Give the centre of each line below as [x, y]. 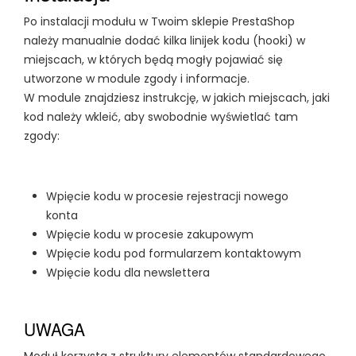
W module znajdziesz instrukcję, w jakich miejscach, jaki [177, 98]
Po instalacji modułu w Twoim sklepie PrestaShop [159, 21]
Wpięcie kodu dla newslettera [128, 273]
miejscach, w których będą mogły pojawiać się [153, 60]
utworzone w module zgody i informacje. [137, 79]
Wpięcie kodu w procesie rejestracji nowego [167, 196]
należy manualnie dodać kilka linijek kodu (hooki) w [164, 41]
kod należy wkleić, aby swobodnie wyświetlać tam [161, 117]
